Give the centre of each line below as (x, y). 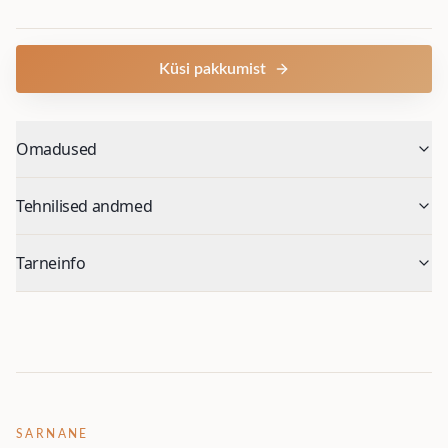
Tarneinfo (51, 263)
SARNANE (52, 434)
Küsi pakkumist (212, 69)
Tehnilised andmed (84, 206)
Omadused (56, 149)
